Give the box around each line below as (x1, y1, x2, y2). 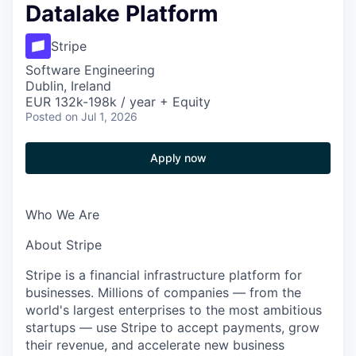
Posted (25, 110, 62, 123)
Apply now (149, 151, 207, 164)
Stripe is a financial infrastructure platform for (25, 267, 302, 283)
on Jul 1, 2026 (65, 110, 137, 123)
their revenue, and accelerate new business (25, 337, 284, 353)
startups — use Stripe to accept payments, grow (25, 319, 319, 335)
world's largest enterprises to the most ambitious (25, 302, 322, 318)
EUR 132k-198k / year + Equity (25, 94, 211, 110)
